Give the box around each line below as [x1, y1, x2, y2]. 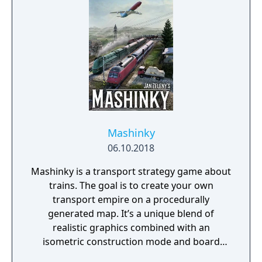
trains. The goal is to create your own [49, 179, 213, 192]
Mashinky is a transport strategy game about [31, 165, 231, 178]
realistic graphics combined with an [52, 221, 210, 234]
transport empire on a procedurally [53, 193, 209, 206]
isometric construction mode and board [42, 235, 220, 248]
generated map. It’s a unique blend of [48, 207, 214, 220]
